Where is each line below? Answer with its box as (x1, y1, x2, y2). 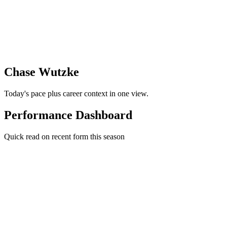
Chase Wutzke (4, 65, 79, 79)
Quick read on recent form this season (4, 132, 125, 141)
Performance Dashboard (4, 108, 132, 122)
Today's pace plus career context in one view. (4, 89, 148, 98)
